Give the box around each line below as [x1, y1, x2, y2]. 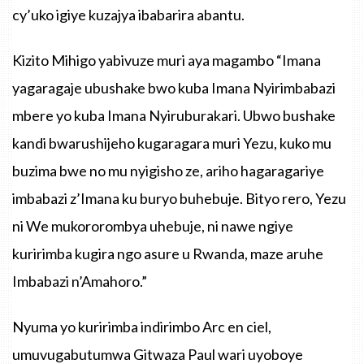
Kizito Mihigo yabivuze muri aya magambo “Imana [12, 50, 321, 69]
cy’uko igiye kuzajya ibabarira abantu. [12, 5, 245, 24]
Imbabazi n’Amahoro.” [12, 271, 147, 290]
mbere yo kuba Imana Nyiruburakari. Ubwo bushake [12, 106, 336, 124]
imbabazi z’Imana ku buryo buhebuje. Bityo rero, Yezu [12, 188, 346, 207]
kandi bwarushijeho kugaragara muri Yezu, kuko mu [12, 133, 331, 152]
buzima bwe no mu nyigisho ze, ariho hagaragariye [12, 161, 324, 180]
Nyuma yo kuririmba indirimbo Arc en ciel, [12, 317, 271, 336]
